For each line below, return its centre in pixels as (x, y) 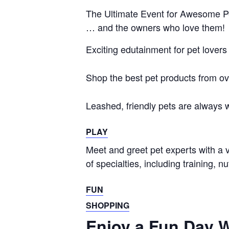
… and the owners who (133, 27)
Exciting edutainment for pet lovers (156, 49)
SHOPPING (108, 205)
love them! (202, 27)
